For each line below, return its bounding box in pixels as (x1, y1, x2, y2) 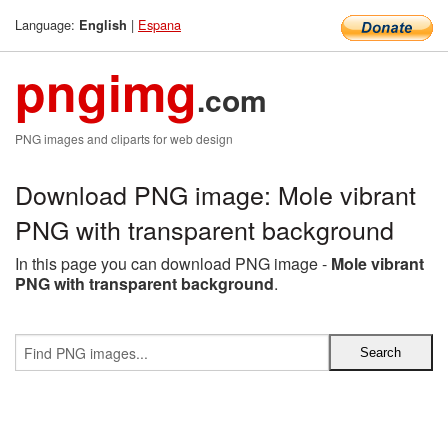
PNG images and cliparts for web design (15, 130, 233, 147)
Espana (138, 15, 181, 34)
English (79, 16, 127, 34)
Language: (15, 15, 79, 34)
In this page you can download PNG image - (15, 252, 331, 275)
